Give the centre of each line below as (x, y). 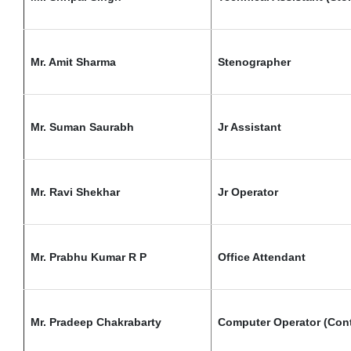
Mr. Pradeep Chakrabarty (96, 322)
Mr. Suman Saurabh (82, 127)
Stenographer (254, 62)
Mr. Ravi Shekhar (75, 192)
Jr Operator (248, 192)
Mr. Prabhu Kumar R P (89, 257)
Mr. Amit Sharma (73, 62)
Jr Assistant (250, 127)
